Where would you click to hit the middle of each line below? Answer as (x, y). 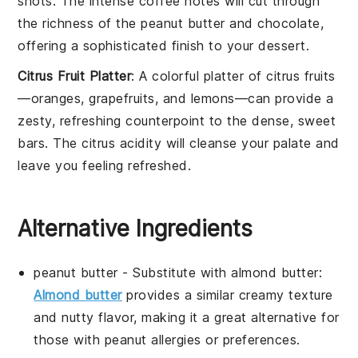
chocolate (289, 23)
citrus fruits (301, 76)
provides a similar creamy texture (227, 294)
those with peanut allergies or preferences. (167, 339)
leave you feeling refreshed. (105, 165)
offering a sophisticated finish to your (138, 45)
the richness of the (80, 23)
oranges (56, 98)
